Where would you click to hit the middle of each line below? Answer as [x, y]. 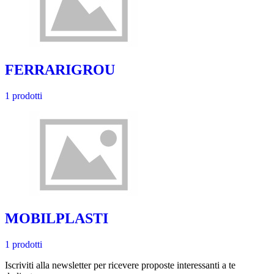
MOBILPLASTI [57, 218]
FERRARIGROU [60, 70]
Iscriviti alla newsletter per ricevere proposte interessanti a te [120, 265]
